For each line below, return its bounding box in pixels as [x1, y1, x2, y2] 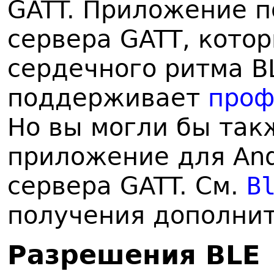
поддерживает [7, 83, 208, 113]
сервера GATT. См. [7, 171, 246, 201]
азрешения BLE [27, 240, 260, 270]
